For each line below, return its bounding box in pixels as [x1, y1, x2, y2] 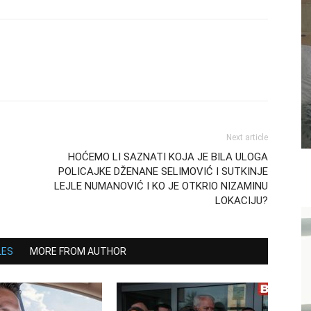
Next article [226, 133, 268, 142]
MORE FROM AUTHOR [30, 246, 126, 257]
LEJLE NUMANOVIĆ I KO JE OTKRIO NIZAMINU [54, 180, 268, 192]
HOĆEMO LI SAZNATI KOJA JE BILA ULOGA [68, 151, 268, 163]
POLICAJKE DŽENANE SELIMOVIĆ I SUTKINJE [58, 165, 268, 178]
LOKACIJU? [215, 194, 268, 207]
